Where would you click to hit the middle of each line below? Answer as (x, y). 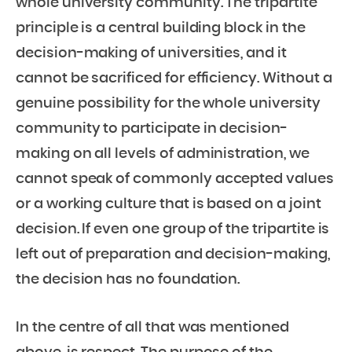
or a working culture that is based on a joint (169, 205)
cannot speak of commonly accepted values (175, 180)
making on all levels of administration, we (163, 154)
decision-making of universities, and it (151, 54)
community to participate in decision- (152, 129)
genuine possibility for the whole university (168, 104)
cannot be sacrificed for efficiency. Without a (174, 79)
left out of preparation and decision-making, (173, 255)
